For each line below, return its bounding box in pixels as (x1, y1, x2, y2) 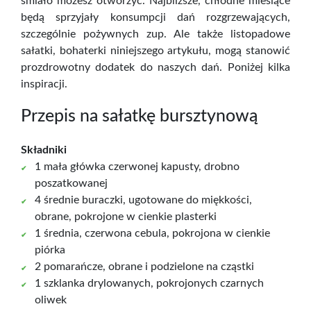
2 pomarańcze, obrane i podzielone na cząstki (35, 261, 254, 272)
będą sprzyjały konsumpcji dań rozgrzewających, (21, 11, 290, 23)
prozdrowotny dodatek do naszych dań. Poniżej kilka (21, 61, 290, 73)
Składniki (21, 144, 67, 155)
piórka (35, 244, 65, 255)
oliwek (35, 294, 67, 305)
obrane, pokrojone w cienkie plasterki (35, 211, 217, 222)
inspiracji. (21, 78, 67, 90)
